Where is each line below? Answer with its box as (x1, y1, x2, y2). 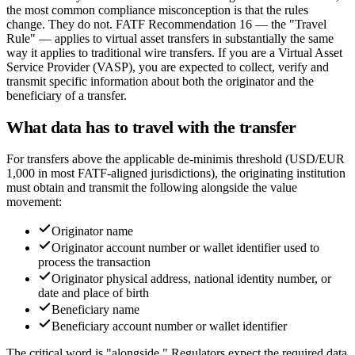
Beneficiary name (52, 303, 139, 317)
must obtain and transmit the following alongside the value (6, 181, 297, 195)
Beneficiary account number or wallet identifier (52, 319, 287, 334)
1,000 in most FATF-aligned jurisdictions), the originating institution (6, 166, 345, 181)
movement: (6, 195, 62, 209)
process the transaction (38, 255, 151, 269)
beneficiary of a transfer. (6, 88, 127, 102)
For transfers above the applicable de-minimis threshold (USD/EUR (6, 152, 345, 166)
